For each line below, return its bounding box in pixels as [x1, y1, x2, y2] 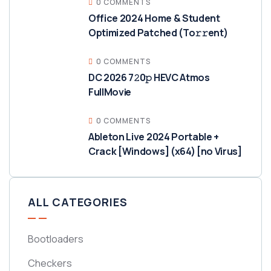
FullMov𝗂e [88, 85, 132, 99]
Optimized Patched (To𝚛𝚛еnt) [88, 26, 228, 39]
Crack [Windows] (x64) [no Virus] [88, 145, 242, 158]
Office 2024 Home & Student [88, 11, 220, 25]
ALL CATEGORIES [28, 195, 128, 209]
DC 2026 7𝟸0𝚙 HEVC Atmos [88, 71, 210, 84]
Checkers [28, 256, 72, 270]
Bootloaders [28, 232, 83, 246]
